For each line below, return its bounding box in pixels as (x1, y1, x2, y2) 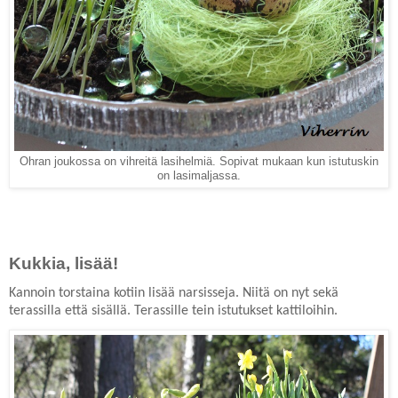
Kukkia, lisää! (9, 254, 118, 274)
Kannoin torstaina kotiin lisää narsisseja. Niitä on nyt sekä (9, 286, 338, 301)
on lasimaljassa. (157, 170, 241, 183)
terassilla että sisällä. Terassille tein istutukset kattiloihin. (9, 304, 338, 319)
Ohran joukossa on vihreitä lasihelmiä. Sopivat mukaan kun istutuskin (20, 155, 378, 169)
